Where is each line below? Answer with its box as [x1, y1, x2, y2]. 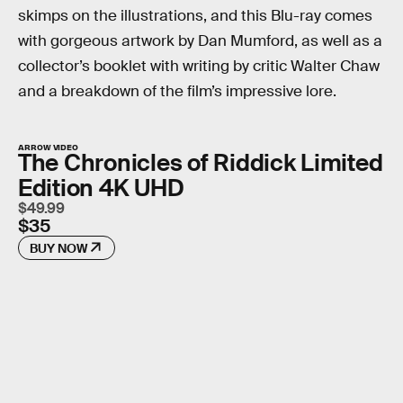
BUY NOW [30, 239, 87, 256]
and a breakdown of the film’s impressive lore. [18, 81, 336, 101]
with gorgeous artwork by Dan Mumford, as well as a [18, 31, 382, 50]
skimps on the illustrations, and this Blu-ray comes [18, 5, 372, 25]
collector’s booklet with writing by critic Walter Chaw [18, 56, 380, 76]
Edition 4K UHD [18, 172, 184, 203]
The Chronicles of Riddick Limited [18, 147, 383, 178]
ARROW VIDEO [18, 140, 79, 152]
